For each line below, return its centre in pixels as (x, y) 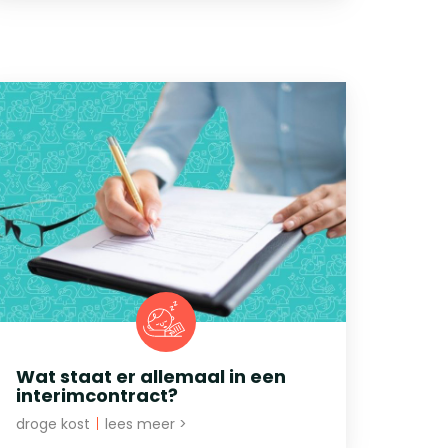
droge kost (55, 423)
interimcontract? (97, 395)
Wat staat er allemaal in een (151, 376)
